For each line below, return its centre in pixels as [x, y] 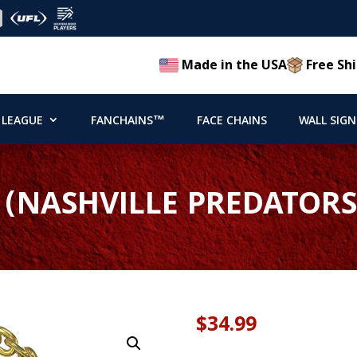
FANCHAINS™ [127, 122]
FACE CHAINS [231, 122]
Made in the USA [233, 65]
